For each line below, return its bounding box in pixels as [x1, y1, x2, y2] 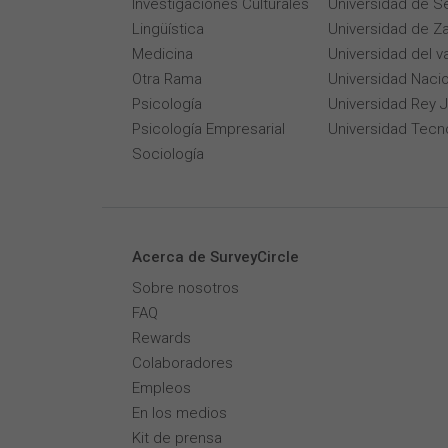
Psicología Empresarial [132, 120, 285, 138]
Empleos [132, 379, 191, 397]
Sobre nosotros [132, 279, 239, 297]
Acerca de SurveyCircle [132, 248, 299, 266]
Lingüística [132, 20, 204, 38]
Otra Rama [132, 70, 202, 88]
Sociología [132, 145, 204, 163]
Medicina [132, 45, 193, 63]
